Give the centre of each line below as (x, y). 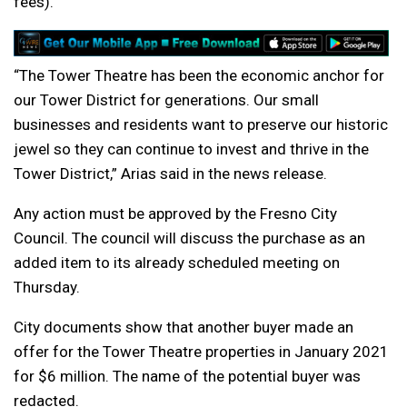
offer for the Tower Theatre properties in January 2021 (201, 351)
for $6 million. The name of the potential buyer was (187, 376)
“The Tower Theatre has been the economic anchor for (199, 75)
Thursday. (47, 287)
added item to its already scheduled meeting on (177, 262)
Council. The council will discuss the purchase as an (189, 238)
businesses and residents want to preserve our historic (201, 124)
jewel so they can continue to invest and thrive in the (191, 149)
